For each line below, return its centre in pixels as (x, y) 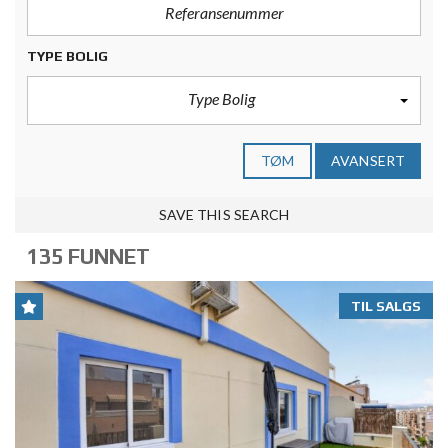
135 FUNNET (88, 256)
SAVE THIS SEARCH (224, 214)
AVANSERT (368, 160)
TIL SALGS (386, 306)
